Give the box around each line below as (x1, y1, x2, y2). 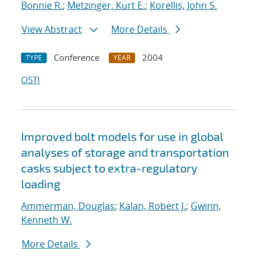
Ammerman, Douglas (21, 199, 115, 213)
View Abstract (22, 23, 82, 36)
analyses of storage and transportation (21, 145, 229, 160)
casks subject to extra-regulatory (21, 161, 198, 175)
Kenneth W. (21, 213, 72, 227)
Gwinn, (191, 199, 221, 213)
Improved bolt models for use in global (21, 129, 223, 144)
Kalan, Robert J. (119, 199, 186, 213)
